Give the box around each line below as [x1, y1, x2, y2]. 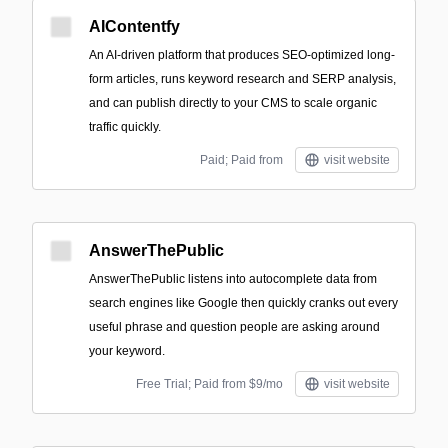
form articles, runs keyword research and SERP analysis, [89, 72, 396, 86]
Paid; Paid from [200, 153, 283, 167]
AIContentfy [89, 18, 180, 35]
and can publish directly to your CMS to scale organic [89, 96, 377, 110]
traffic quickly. [89, 120, 161, 134]
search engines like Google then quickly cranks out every [89, 296, 398, 310]
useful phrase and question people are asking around [89, 320, 380, 334]
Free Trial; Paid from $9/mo [136, 377, 283, 391]
